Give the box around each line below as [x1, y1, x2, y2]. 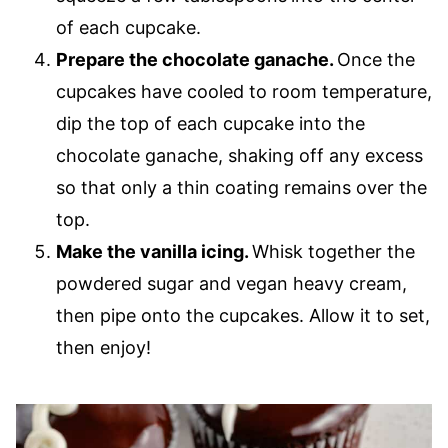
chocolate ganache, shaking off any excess [56, 144, 423, 166]
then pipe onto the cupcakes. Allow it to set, [56, 304, 430, 326]
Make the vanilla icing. [56, 240, 252, 262]
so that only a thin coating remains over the [56, 176, 427, 198]
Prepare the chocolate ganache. [56, 48, 337, 70]
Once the [337, 48, 415, 70]
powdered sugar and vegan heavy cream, [56, 272, 407, 294]
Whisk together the [252, 240, 415, 262]
